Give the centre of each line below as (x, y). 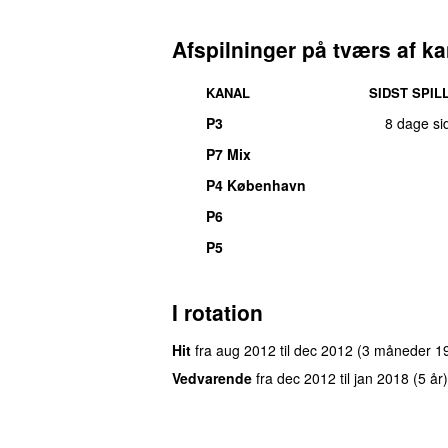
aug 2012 (246, 349)
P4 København (256, 184)
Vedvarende (212, 377)
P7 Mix (228, 153)
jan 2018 (381, 377)
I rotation (217, 311)
